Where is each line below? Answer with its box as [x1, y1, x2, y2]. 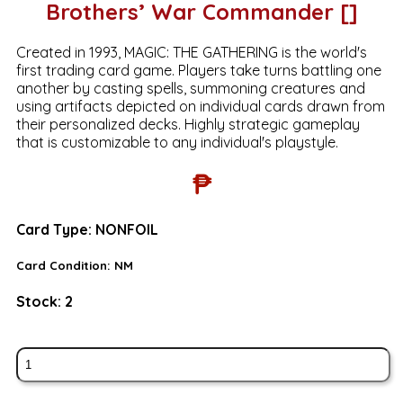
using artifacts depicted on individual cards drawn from [15, 96, 385, 115]
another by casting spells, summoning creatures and [15, 78, 365, 97]
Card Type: [15, 219, 95, 238]
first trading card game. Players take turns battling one [15, 60, 381, 79]
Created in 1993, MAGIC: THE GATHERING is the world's [15, 42, 367, 61]
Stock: [15, 292, 65, 311]
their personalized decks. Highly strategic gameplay [15, 114, 360, 133]
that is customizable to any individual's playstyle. [15, 132, 338, 151]
